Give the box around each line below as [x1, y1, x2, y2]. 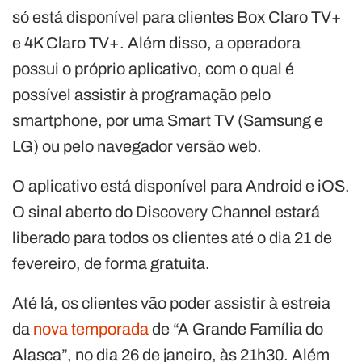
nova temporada [33, 319, 149, 338]
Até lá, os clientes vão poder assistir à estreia [12, 293, 330, 312]
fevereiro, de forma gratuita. [12, 254, 210, 272]
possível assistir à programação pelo [12, 85, 271, 103]
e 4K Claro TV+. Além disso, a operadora [12, 33, 301, 52]
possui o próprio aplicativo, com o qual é [12, 59, 294, 78]
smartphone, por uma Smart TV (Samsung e [12, 111, 323, 129]
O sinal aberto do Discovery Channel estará [12, 202, 320, 221]
